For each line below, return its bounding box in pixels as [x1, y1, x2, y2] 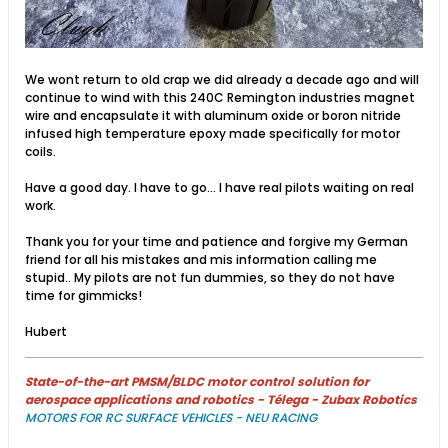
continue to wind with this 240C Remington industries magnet [25, 89, 415, 107]
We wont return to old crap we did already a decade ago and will [25, 71, 419, 89]
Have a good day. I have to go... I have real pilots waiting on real [25, 179, 414, 197]
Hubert [25, 323, 67, 341]
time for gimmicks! [25, 287, 142, 305]
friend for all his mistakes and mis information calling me [25, 251, 377, 269]
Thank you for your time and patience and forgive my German [25, 233, 408, 251]
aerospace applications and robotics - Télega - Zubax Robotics [25, 391, 417, 409]
